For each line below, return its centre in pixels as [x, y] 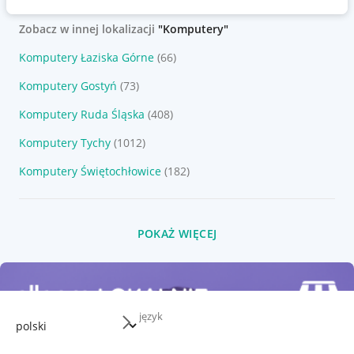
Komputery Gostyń [68, 86]
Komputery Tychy [65, 143]
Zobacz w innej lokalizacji [88, 29]
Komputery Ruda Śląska [82, 114]
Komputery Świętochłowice [90, 171]
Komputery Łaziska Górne [87, 57]
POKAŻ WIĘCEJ [177, 233]
